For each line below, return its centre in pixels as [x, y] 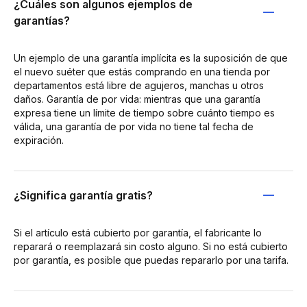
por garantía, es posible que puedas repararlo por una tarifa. [151, 260]
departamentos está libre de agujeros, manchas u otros [139, 85]
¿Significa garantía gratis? [83, 195]
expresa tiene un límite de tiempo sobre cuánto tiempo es [144, 112]
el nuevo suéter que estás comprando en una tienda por [142, 71]
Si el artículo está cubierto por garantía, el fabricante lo [138, 232]
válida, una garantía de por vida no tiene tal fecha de [134, 126]
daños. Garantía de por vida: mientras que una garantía [137, 99]
